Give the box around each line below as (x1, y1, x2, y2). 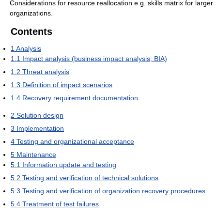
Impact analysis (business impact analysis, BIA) (22, 55, 167, 63)
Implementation (16, 124, 64, 133)
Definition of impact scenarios (22, 81, 112, 89)
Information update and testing (22, 161, 116, 169)
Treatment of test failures (22, 200, 99, 208)
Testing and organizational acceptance (16, 138, 134, 146)
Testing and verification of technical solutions (22, 174, 158, 182)
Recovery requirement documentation (22, 94, 138, 102)
